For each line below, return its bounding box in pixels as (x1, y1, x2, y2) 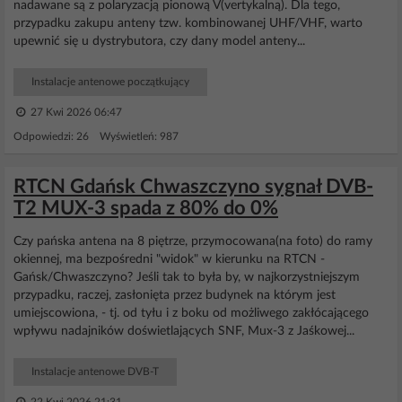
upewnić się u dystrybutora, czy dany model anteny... (13, 35, 305, 48)
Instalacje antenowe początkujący (31, 76, 189, 87)
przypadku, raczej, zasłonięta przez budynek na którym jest (13, 289, 336, 301)
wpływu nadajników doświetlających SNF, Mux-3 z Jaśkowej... (13, 325, 354, 337)
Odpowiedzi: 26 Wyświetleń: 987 (13, 131, 179, 142)
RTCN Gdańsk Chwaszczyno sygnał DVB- (13, 177, 373, 197)
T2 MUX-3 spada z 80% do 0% (13, 198, 278, 218)
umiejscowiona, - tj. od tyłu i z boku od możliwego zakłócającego (13, 307, 369, 319)
